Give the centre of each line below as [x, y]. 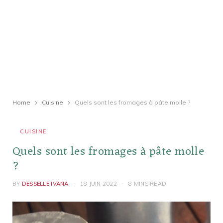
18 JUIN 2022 [99, 184]
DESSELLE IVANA [45, 184]
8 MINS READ [148, 184]
